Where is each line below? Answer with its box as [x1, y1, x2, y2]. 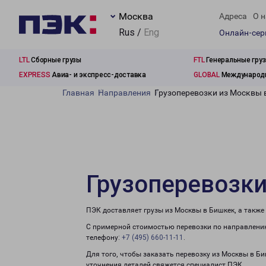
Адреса [219, 11, 247, 21]
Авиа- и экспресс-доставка [50, 71, 146, 79]
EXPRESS [19, 71, 50, 79]
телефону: [86, 233, 122, 242]
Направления [98, 88, 151, 97]
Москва [119, 11, 153, 22]
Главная [62, 88, 94, 97]
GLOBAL [194, 71, 220, 79]
